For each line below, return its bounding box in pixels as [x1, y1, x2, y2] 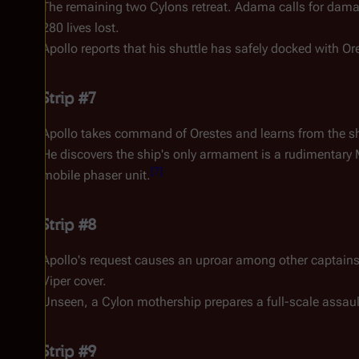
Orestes [190, 126, 232, 141]
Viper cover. [42, 273, 107, 288]
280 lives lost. [42, 20, 119, 35]
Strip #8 [42, 215, 96, 234]
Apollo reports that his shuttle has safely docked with [42, 41, 342, 56]
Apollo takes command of [42, 126, 190, 141]
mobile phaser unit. [42, 167, 151, 183]
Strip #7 [42, 88, 96, 107]
